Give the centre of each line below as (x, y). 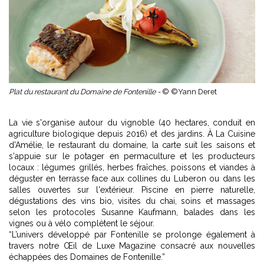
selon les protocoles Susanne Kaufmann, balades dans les (132, 212)
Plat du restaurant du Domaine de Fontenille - (85, 92)
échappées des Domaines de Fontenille (85, 257)
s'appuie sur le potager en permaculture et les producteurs (132, 156)
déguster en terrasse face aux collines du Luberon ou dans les (132, 179)
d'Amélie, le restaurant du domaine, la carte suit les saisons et (132, 145)
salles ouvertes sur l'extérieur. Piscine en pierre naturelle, (132, 190)
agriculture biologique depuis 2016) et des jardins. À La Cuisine (132, 134)
